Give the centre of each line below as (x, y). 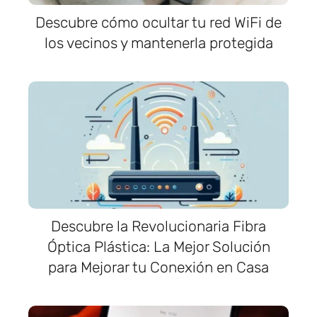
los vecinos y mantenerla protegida (158, 43)
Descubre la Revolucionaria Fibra (158, 226)
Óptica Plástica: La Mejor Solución (158, 247)
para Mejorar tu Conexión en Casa (158, 267)
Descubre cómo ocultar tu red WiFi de (158, 22)
